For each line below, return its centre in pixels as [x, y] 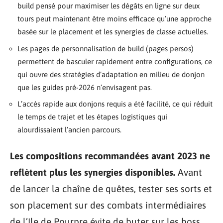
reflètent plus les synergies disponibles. [93, 172]
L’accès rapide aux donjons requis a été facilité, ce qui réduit [115, 104]
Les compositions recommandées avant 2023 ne [110, 156]
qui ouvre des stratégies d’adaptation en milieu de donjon [111, 74]
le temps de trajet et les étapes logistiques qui [92, 117]
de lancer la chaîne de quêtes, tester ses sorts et [111, 188]
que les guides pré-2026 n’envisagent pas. [85, 87]
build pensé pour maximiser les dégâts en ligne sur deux [109, 6]
